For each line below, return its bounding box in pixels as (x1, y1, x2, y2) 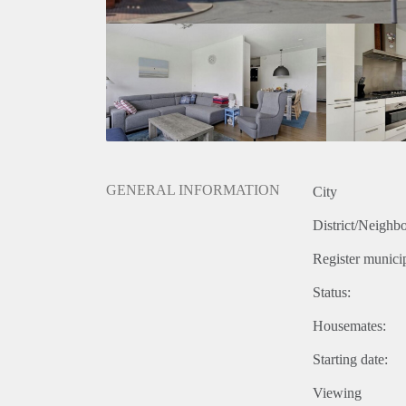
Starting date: (313, 352, 388, 368)
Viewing (313, 385, 362, 401)
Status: (313, 285, 351, 301)
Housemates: (313, 318, 386, 334)
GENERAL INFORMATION (106, 182, 280, 198)
